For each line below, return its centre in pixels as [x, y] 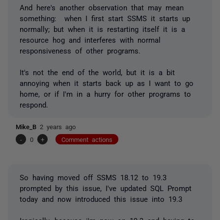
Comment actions [87, 139]
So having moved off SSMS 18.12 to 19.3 [93, 177]
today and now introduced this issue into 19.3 [101, 198]
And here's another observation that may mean [102, 7]
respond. [34, 104]
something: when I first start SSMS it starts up [105, 18]
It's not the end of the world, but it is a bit [97, 72]
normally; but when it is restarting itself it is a [102, 28]
